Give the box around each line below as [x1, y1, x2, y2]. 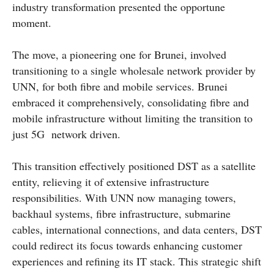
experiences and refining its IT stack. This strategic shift [12, 253, 261, 268]
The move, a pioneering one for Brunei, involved [12, 46, 226, 62]
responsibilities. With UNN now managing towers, [12, 190, 236, 205]
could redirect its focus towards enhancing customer [12, 237, 242, 253]
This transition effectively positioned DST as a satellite [12, 158, 256, 173]
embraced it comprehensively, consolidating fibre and [12, 94, 249, 109]
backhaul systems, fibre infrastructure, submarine [12, 206, 231, 221]
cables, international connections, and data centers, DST [12, 221, 262, 237]
